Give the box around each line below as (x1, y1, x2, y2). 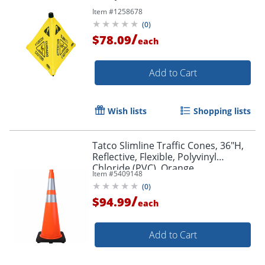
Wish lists (108, 105, 147, 117)
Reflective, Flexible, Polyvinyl (92, 150, 216, 163)
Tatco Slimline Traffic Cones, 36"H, (92, 138, 244, 152)
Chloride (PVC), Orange (92, 161, 194, 174)
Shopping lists (193, 105, 251, 117)
